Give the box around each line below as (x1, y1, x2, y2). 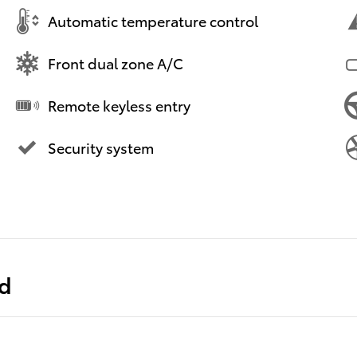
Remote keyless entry (48, 95, 190, 116)
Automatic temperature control (48, 10, 258, 31)
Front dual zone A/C (48, 53, 183, 73)
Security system (48, 137, 154, 158)
